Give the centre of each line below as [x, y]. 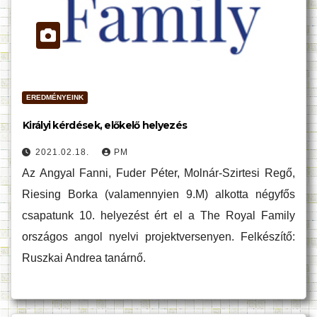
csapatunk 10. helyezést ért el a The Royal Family [158, 215]
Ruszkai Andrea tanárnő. [84, 258]
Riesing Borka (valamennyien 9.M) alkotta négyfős [158, 194]
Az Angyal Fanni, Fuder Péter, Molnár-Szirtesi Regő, [158, 173]
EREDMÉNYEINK [55, 97]
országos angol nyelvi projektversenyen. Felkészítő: [158, 237]
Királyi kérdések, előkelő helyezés [105, 125]
